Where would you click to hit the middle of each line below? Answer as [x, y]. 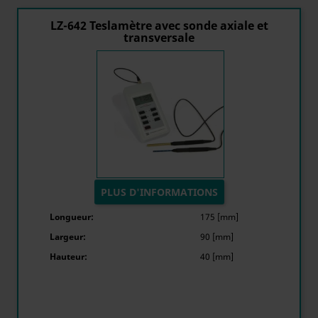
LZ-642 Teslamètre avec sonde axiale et [159, 26]
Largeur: [68, 237]
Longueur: [72, 217]
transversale [159, 38]
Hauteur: [68, 257]
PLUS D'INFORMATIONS [159, 192]
